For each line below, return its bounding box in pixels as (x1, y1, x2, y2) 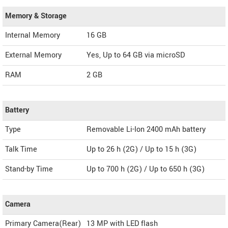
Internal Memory (5, 30, 60, 41)
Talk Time (5, 144, 37, 155)
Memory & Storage (5, 11, 67, 21)
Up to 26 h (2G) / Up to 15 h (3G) (87, 144, 196, 155)
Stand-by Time (5, 164, 53, 175)
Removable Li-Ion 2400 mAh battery (87, 124, 206, 135)
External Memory (5, 50, 62, 61)
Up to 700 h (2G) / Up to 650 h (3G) (87, 164, 205, 175)
